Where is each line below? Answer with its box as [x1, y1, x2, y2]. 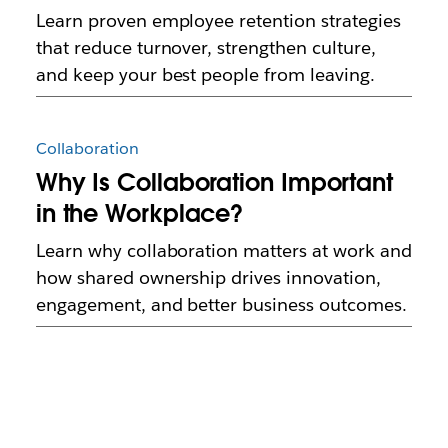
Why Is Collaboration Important [35, 166, 393, 198]
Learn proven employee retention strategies [35, 8, 401, 32]
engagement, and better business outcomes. [35, 292, 407, 316]
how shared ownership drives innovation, [35, 265, 381, 289]
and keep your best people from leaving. [35, 62, 375, 86]
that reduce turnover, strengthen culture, [35, 35, 376, 59]
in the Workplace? [35, 197, 244, 229]
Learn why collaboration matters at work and [35, 238, 412, 262]
